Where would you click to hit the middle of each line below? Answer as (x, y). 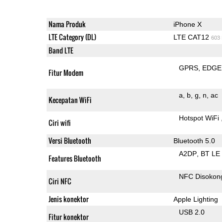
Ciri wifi (59, 122)
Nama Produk (67, 24)
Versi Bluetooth (70, 140)
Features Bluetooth (75, 158)
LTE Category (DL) (72, 37)
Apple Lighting (195, 199)
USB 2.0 (192, 212)
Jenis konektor (68, 199)
